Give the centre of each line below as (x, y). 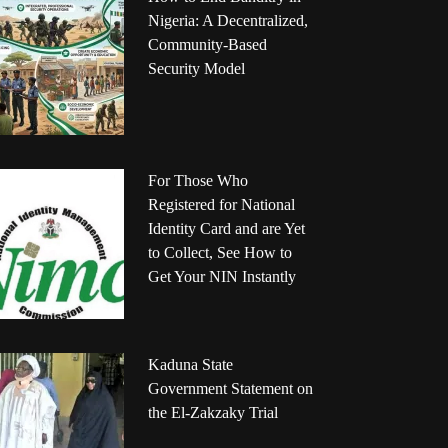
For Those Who (197, 181)
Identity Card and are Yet (226, 229)
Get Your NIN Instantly (221, 277)
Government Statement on (230, 389)
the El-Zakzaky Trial (212, 413)
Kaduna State (190, 365)
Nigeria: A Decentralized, (227, 21)
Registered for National (221, 205)
